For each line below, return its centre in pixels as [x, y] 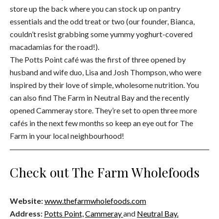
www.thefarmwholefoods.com [95, 200]
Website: [27, 200]
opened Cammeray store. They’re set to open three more [103, 110]
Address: [26, 213]
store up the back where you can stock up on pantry [95, 8]
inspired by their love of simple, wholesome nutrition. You [104, 85]
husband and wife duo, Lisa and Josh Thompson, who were [106, 72]
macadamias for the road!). [55, 46]
